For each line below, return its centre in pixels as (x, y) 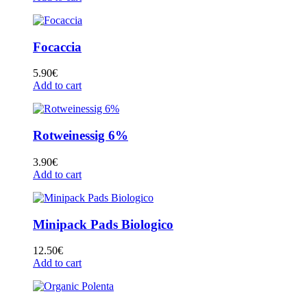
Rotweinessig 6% (81, 136)
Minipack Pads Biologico (103, 224)
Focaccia (57, 47)
